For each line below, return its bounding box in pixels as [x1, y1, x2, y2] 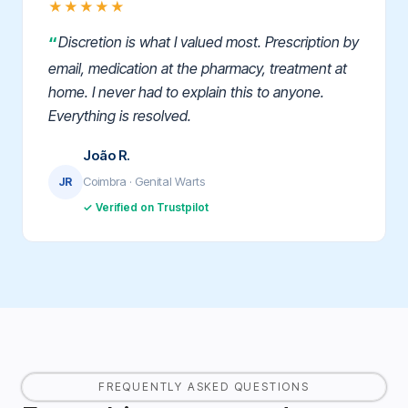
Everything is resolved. [48, 107, 191, 126]
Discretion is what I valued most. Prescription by [58, 33, 359, 52]
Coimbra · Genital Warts [83, 174, 205, 189]
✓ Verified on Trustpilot [83, 200, 209, 215]
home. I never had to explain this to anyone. [48, 83, 324, 102]
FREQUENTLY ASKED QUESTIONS [98, 380, 310, 394]
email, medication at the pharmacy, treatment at [48, 59, 347, 78]
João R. [83, 147, 130, 165]
